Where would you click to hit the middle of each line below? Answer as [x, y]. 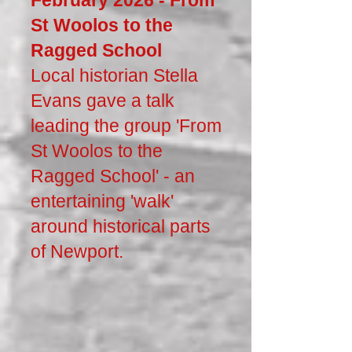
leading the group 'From [126, 126]
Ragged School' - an [113, 176]
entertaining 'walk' [102, 201]
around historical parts [121, 226]
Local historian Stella [114, 75]
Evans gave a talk [103, 101]
